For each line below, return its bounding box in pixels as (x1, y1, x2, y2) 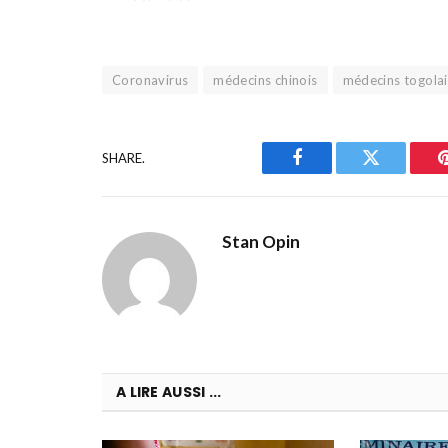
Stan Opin (222, 231, 300, 253)
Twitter (369, 163, 422, 182)
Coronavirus (112, 72, 189, 89)
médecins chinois (213, 72, 318, 89)
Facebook (295, 163, 366, 182)
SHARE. (102, 149, 145, 166)
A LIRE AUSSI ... (116, 382, 222, 403)
